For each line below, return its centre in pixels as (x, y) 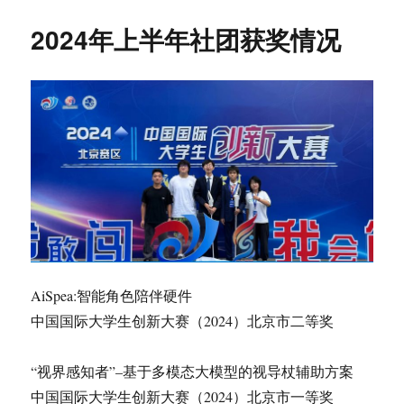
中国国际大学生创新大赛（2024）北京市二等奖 (183, 320)
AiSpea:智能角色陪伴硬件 (112, 295)
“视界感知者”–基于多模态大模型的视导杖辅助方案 (193, 371)
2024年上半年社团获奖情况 (186, 39)
